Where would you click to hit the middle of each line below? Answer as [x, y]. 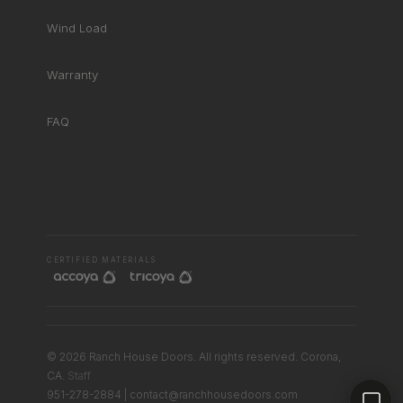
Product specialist [106, 138]
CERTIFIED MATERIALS [102, 260]
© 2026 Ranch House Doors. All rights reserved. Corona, [194, 356]
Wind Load [77, 27]
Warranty [72, 74]
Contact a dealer [258, 373]
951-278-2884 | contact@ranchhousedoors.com [172, 394]
